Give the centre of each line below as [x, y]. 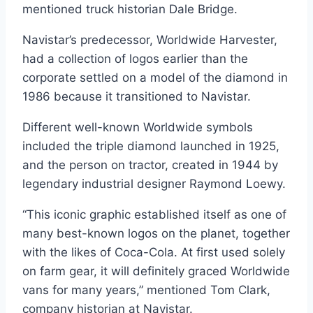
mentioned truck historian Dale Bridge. [130, 9]
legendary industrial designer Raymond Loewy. [154, 183]
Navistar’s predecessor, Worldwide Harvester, [150, 39]
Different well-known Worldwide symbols [138, 127]
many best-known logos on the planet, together [156, 233]
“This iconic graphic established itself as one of [154, 214]
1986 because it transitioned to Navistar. [137, 96]
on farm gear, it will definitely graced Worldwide [156, 271]
